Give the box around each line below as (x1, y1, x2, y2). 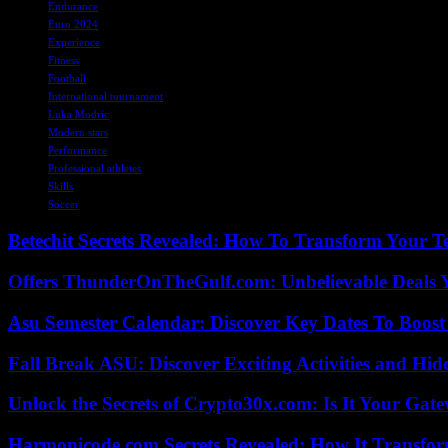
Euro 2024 (48, 17, 98, 30)
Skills (48, 179, 73, 192)
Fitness (48, 53, 79, 66)
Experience (48, 35, 100, 48)
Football (48, 71, 86, 84)
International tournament (48, 89, 163, 102)
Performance (48, 143, 107, 156)
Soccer (48, 197, 79, 210)
